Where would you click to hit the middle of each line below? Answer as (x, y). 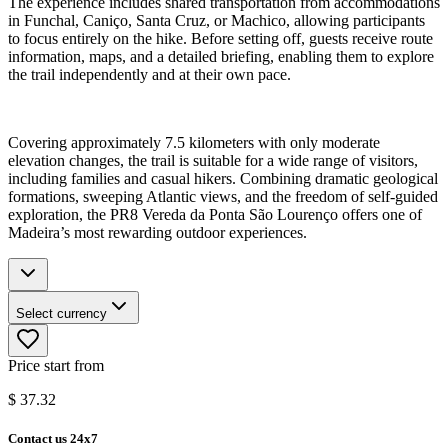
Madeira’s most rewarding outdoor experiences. (157, 233)
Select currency (61, 314)
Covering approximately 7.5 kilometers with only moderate (194, 143)
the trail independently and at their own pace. (149, 75)
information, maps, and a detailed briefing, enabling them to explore (221, 57)
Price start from (56, 366)
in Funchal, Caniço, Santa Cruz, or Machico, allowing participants (216, 21)
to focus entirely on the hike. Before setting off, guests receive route (220, 39)
